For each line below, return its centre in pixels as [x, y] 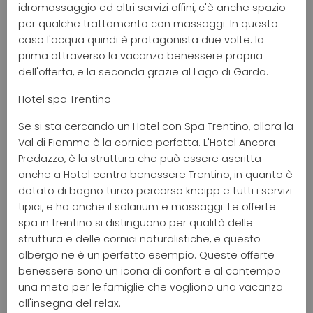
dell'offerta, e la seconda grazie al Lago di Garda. [143, 72]
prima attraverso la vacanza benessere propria [140, 56]
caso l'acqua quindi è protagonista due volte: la [141, 39]
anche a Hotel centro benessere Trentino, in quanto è [155, 174]
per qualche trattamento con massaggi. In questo [148, 23]
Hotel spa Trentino [65, 99]
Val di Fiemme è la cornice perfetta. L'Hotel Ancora [147, 142]
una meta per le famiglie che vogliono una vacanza [151, 287]
